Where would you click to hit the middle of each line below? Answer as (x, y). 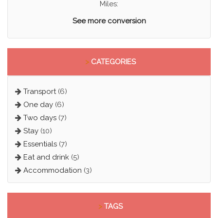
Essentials (40, 144)
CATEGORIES (112, 62)
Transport (39, 92)
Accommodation (52, 171)
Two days (40, 118)
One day (38, 105)
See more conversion (109, 21)
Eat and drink (46, 157)
